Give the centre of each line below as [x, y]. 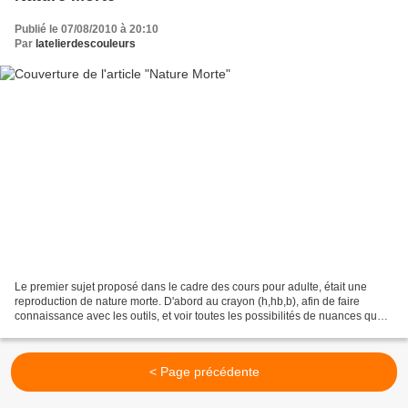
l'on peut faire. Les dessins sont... [96, 331]
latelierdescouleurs [86, 43]
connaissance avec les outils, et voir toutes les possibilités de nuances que [199, 316]
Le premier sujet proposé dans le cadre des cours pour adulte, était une [191, 287]
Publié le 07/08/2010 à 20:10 [87, 29]
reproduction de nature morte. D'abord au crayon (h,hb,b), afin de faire [187, 302]
